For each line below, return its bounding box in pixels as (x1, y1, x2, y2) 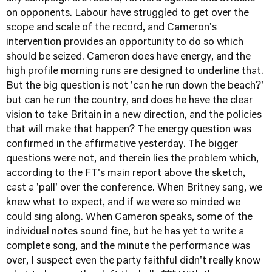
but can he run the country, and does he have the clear (6, 96, 253, 106)
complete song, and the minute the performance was (6, 242, 250, 251)
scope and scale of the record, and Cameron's (6, 23, 217, 33)
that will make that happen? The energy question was (6, 125, 251, 135)
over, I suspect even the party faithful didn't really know (6, 256, 260, 266)
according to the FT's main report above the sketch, (6, 169, 245, 178)
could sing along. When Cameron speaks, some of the (6, 212, 253, 222)
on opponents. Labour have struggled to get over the (6, 8, 249, 18)
